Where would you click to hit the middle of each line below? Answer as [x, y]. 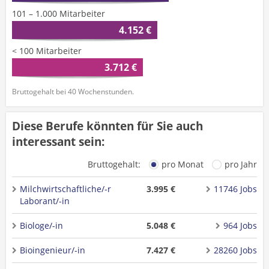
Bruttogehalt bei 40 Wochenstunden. [73, 92]
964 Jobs [240, 225]
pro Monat [183, 164]
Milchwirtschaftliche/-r [65, 189]
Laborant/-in [45, 201]
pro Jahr [241, 164]
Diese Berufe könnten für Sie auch [107, 126]
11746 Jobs [235, 189]
